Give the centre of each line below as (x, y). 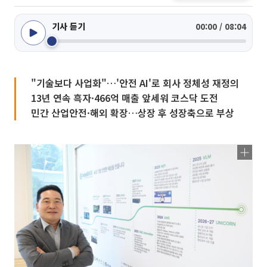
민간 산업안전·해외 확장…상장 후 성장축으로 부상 (133, 113)
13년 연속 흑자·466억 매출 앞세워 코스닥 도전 (125, 98)
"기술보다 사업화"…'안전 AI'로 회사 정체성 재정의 (135, 83)
